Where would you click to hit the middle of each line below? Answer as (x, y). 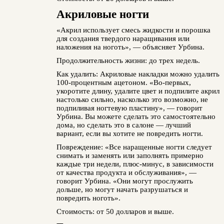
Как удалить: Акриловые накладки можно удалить (138, 74)
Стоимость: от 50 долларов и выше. (115, 211)
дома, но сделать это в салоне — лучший (123, 125)
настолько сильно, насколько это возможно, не (132, 99)
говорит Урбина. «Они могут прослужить (124, 181)
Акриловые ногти (102, 14)
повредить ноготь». (88, 198)
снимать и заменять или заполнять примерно (130, 155)
